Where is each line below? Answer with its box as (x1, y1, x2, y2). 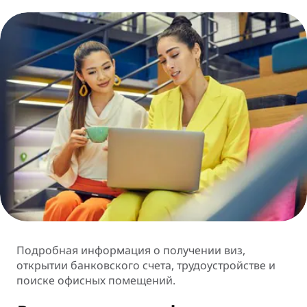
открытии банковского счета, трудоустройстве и (16, 258, 275, 273)
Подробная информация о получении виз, (16, 243, 245, 258)
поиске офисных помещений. (16, 273, 175, 288)
